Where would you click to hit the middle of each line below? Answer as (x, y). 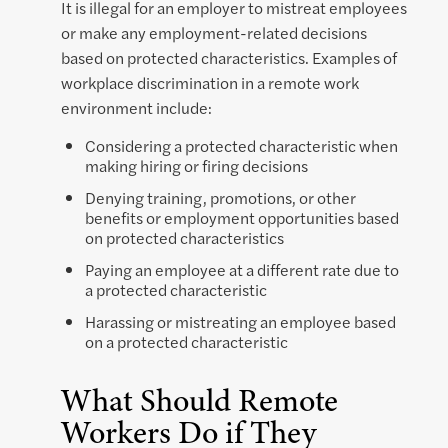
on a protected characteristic (186, 342)
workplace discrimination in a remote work (210, 83)
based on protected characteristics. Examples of (229, 58)
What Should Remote (199, 400)
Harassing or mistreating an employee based (240, 322)
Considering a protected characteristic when (241, 146)
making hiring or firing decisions (196, 166)
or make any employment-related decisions (214, 33)
